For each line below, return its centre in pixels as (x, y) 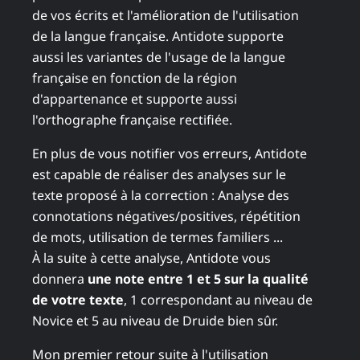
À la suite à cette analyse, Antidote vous (151, 258)
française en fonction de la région (135, 78)
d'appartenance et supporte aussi (135, 98)
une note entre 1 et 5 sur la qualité (198, 278)
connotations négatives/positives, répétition (166, 216)
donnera (60, 278)
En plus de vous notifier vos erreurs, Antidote (170, 153)
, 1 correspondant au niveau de (218, 299)
